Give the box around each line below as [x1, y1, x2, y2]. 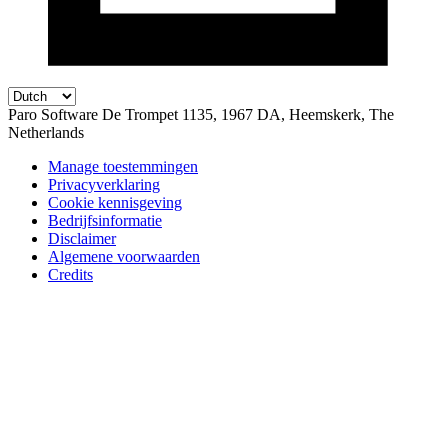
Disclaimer [48, 229, 116, 247]
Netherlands [8, 123, 84, 141]
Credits [48, 265, 93, 283]
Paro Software [8, 105, 102, 123]
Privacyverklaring [48, 175, 160, 193]
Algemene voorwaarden [48, 247, 200, 265]
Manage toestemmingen [48, 157, 198, 175]
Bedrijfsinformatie [48, 211, 162, 229]
